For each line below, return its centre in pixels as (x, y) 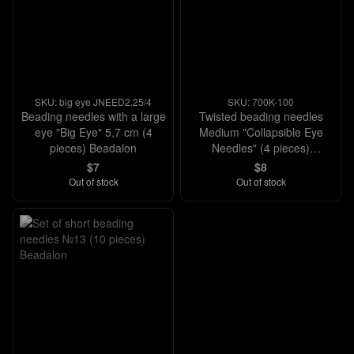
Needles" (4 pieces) (261, 148)
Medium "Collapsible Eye (261, 132)
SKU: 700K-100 (261, 102)
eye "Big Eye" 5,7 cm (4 (93, 132)
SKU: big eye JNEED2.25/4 (93, 102)
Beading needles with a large (93, 116)
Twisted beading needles (261, 116)
